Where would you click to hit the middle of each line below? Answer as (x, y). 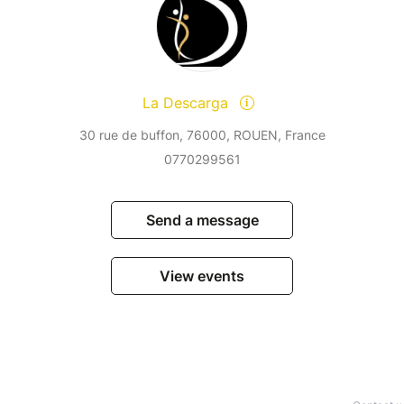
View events (202, 275)
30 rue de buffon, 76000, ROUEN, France (202, 134)
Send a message (202, 220)
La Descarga (188, 102)
